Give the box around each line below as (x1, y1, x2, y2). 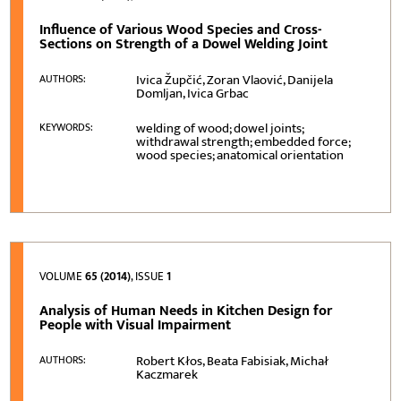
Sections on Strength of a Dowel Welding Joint (39, 31, 328, 56)
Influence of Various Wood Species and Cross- (39, 17, 322, 42)
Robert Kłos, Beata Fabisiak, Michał (136, 349, 329, 372)
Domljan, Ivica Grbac (136, 81, 250, 105)
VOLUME (39, 266, 86, 286)
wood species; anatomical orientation (136, 143, 345, 166)
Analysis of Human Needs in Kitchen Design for (39, 298, 333, 323)
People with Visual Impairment (39, 312, 232, 337)
